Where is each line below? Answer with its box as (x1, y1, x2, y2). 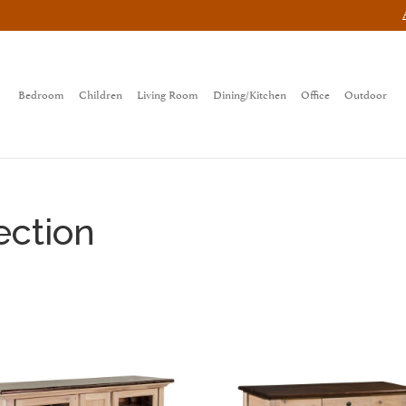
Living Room (137, 84, 199, 102)
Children (79, 84, 123, 102)
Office (301, 84, 331, 102)
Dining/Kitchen (213, 84, 287, 102)
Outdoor (344, 84, 388, 102)
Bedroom (18, 84, 65, 102)
